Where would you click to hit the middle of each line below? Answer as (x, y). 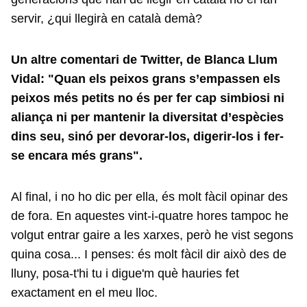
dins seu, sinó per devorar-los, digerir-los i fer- (147, 136)
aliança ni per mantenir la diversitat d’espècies (147, 117)
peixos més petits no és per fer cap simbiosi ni (148, 98)
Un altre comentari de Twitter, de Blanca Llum (144, 60)
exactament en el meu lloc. (84, 293)
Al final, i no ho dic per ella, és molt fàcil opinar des (149, 197)
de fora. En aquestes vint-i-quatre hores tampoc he (150, 216)
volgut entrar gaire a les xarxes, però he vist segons (152, 235)
